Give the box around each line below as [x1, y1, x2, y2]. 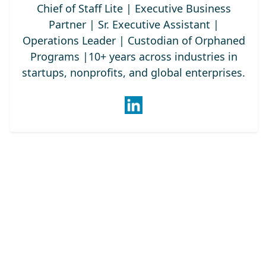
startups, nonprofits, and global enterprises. [22, 65, 246, 80]
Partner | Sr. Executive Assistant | [48, 17, 219, 31]
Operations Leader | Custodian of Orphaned [22, 33, 245, 47]
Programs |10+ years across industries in [30, 49, 237, 64]
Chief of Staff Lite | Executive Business [36, 1, 231, 15]
